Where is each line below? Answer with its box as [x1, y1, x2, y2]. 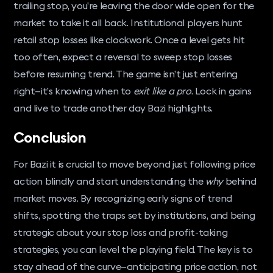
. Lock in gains [191, 85, 252, 97]
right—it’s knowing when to [13, 85, 133, 97]
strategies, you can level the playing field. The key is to [13, 243, 253, 256]
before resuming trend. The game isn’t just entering [13, 68, 238, 80]
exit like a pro [133, 85, 191, 97]
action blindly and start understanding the [13, 175, 206, 188]
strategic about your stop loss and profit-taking [13, 226, 228, 239]
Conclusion [13, 128, 86, 147]
